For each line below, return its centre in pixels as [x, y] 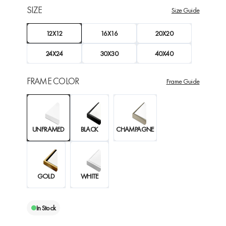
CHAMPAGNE [135, 129]
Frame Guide [183, 81]
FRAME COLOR [53, 81]
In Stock [46, 208]
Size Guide [185, 10]
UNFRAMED [48, 129]
